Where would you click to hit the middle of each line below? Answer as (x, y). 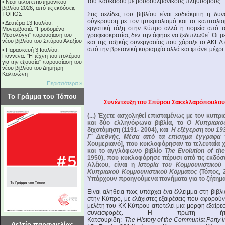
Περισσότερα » (65, 83)
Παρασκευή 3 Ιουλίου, (32, 50)
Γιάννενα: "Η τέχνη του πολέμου (41, 56)
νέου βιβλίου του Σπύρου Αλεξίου (42, 41)
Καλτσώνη (15, 74)
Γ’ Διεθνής (103, 137)
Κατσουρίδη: (106, 220)
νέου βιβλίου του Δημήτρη (33, 68)
